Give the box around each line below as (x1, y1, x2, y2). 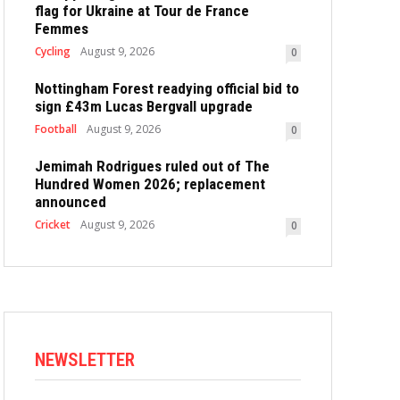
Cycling (35, 44, 71, 59)
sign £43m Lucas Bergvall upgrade (35, 97, 253, 115)
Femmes (35, 20, 88, 37)
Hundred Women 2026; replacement (35, 175, 265, 193)
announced (35, 193, 106, 211)
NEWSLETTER (35, 349, 135, 371)
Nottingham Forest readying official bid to (35, 79, 299, 97)
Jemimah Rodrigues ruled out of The (35, 157, 270, 175)
